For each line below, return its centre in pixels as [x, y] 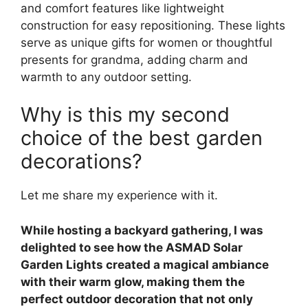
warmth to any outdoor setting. [106, 77]
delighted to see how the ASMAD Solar [132, 247]
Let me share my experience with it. [119, 196]
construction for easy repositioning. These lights [153, 25]
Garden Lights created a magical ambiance [145, 264]
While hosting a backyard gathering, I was [142, 230]
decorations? [81, 162]
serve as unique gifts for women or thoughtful [146, 42]
